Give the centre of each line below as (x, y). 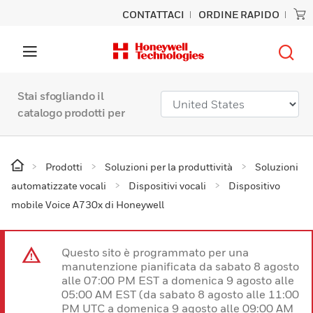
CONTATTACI (153, 14)
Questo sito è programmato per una (155, 252)
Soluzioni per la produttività (169, 167)
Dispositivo (254, 185)
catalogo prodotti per (71, 112)
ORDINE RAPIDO (239, 14)
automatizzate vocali (59, 185)
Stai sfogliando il (61, 96)
